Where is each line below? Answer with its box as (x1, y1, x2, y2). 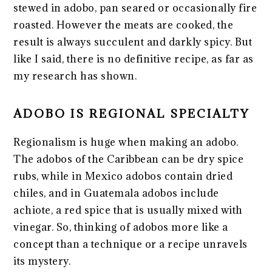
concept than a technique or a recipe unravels (13, 237, 248, 251)
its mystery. (13, 254, 71, 268)
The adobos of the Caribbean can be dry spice (13, 152, 244, 166)
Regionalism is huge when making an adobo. (13, 135, 239, 149)
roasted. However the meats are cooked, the (13, 18, 234, 32)
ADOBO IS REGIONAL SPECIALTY (13, 106, 250, 121)
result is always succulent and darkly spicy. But (13, 35, 253, 49)
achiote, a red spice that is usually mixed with (13, 203, 243, 217)
